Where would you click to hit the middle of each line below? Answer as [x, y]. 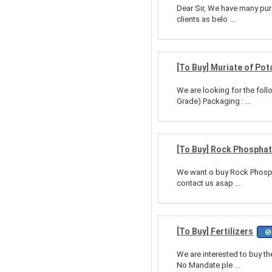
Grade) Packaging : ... [214, 101]
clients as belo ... [206, 19]
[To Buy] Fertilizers [215, 231]
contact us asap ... [209, 183]
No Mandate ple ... [208, 265]
